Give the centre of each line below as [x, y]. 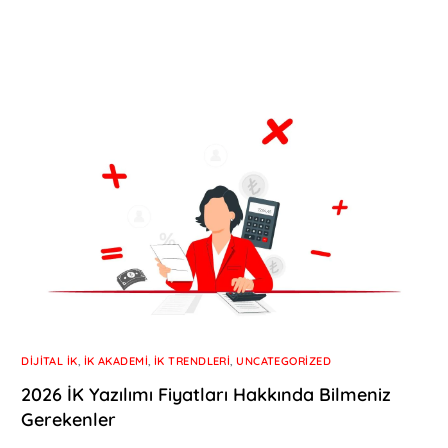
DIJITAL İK [49, 361]
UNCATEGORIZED [284, 361]
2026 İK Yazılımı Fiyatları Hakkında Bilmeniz [206, 395]
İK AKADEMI [116, 361]
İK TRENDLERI [192, 361]
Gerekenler [69, 420]
